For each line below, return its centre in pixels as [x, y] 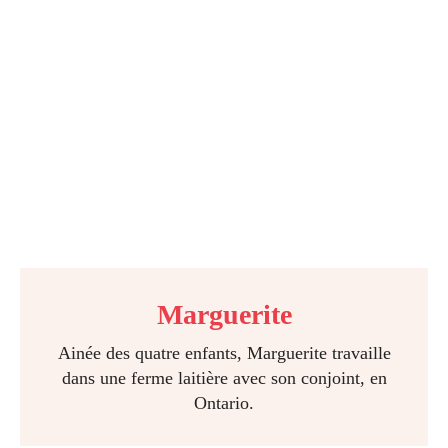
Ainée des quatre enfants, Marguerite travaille [224, 353]
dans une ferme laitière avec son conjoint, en [224, 378]
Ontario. [224, 403]
